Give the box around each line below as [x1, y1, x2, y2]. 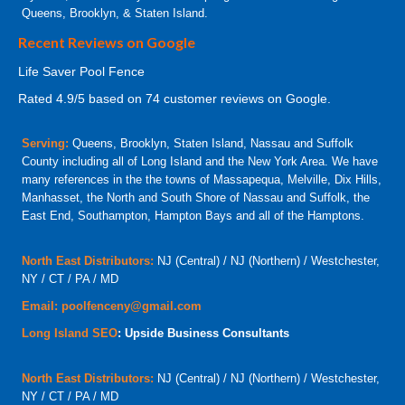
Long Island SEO [22, 326, 118, 341]
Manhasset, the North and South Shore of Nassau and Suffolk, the [22, 191, 370, 205]
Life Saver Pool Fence [18, 64, 145, 80]
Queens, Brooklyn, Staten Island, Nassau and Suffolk [69, 137, 353, 151]
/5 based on [74, 91, 142, 107]
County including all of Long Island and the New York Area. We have [22, 155, 378, 169]
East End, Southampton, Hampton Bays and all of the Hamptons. [22, 209, 364, 223]
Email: [22, 299, 58, 314]
